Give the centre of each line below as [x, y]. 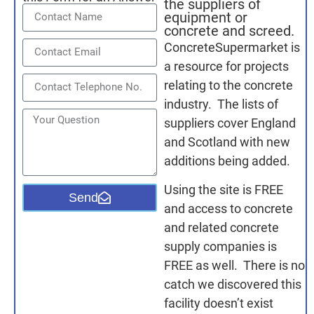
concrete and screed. [230, 31]
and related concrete [222, 228]
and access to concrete [229, 209]
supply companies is [221, 247]
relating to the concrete [229, 85]
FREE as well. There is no [235, 266]
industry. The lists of [221, 104]
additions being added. [227, 161]
